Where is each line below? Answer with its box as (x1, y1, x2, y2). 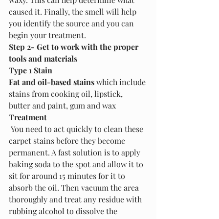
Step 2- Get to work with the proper (9, 41, 140, 52)
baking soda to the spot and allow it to (9, 158, 145, 169)
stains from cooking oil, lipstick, (9, 88, 125, 99)
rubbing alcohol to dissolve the (9, 205, 119, 216)
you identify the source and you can (9, 18, 136, 28)
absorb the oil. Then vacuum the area (9, 182, 141, 193)
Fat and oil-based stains (9, 76, 94, 87)
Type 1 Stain (9, 65, 52, 75)
